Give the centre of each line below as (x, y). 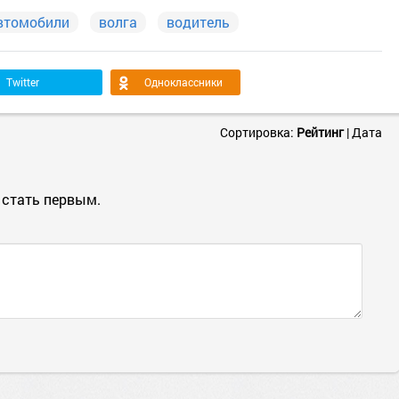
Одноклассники (183, 82)
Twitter (23, 82)
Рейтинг (320, 132)
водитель (198, 22)
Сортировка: (258, 132)
